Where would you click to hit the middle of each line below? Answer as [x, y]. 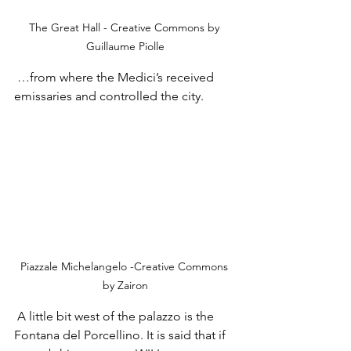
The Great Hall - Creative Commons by [125, 28]
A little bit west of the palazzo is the [116, 316]
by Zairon [125, 285]
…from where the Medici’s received [116, 78]
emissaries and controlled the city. [109, 96]
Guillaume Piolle [125, 47]
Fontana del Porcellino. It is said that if [121, 335]
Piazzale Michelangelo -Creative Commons [125, 266]
